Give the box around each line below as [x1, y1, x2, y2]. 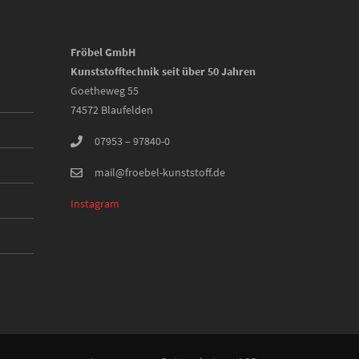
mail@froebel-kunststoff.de [94, 165, 225, 179]
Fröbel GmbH [70, 45, 135, 59]
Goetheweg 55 [70, 83, 139, 98]
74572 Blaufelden [70, 103, 153, 117]
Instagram [70, 196, 119, 211]
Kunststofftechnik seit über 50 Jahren [70, 64, 256, 79]
